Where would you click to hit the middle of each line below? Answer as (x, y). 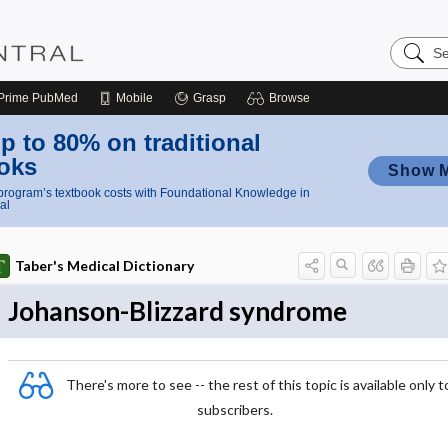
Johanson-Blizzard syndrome (177, 311)
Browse (289, 98)
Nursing (417, 59)
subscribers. (235, 409)
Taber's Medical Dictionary (104, 265)
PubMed (53, 98)
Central (415, 75)
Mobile (134, 98)
